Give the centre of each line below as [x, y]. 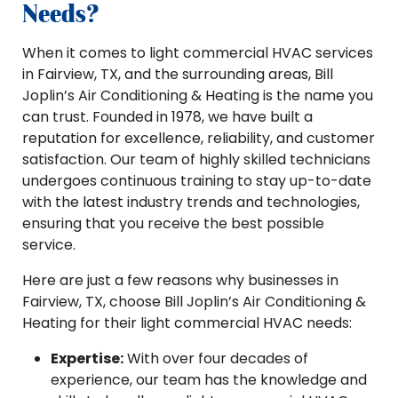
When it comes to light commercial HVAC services [198, 53]
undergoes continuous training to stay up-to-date [197, 181]
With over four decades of [216, 358]
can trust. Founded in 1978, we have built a [167, 117]
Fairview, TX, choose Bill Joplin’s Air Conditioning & [194, 302]
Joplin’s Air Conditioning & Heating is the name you [198, 96]
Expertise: [87, 358]
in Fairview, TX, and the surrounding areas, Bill [178, 74]
